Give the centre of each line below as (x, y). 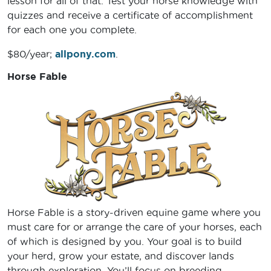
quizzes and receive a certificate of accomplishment (130, 15)
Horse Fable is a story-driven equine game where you (134, 213)
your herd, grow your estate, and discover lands (121, 256)
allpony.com (85, 54)
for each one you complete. (73, 30)
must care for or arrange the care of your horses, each (135, 227)
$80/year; (31, 54)
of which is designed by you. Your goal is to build (125, 242)
